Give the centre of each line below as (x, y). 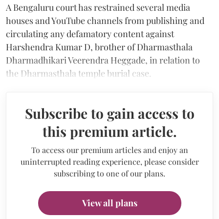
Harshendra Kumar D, (49, 47)
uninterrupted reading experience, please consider (109, 161)
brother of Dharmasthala (144, 47)
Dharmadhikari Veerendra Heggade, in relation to (103, 60)
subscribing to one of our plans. (109, 173)
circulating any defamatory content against (90, 33)
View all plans (109, 203)
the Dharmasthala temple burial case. (79, 73)
